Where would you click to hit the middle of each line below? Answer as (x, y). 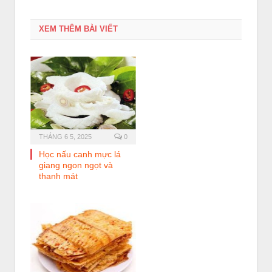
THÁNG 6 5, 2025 (65, 137)
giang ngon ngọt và (76, 165)
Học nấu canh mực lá (80, 155)
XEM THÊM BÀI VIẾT (78, 29)
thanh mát (58, 176)
